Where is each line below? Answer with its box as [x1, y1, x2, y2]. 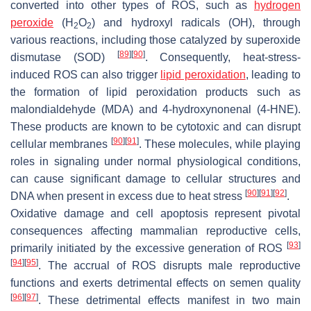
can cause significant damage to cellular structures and [10, 172, 301, 185]
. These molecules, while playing [138, 137, 301, 150]
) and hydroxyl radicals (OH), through [92, 16, 301, 28]
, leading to [245, 68, 301, 81]
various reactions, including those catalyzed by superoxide [10, 33, 301, 46]
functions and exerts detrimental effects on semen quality [10, 276, 301, 289]
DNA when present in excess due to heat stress [10, 190, 245, 202]
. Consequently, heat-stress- [144, 51, 301, 63]
